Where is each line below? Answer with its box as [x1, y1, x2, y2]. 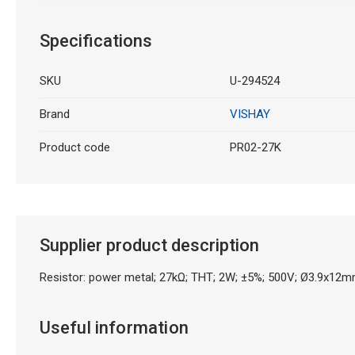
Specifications [39, 30, 152, 51]
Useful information [39, 317, 189, 338]
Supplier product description [39, 235, 259, 255]
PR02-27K [229, 139, 281, 155]
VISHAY [229, 106, 270, 121]
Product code [39, 139, 110, 155]
